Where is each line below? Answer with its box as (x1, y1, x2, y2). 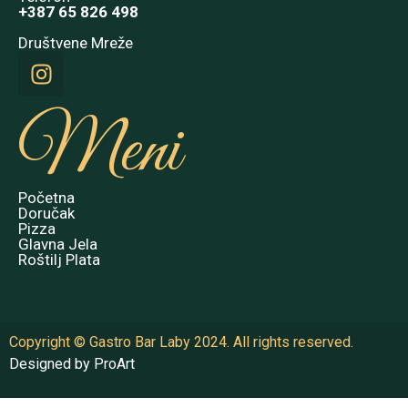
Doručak (18, 204, 75, 223)
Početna (18, 189, 75, 208)
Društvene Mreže (18, 34, 133, 53)
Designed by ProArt (9, 355, 135, 373)
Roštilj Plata (18, 250, 100, 270)
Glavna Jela (18, 235, 97, 254)
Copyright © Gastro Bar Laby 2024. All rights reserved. (9, 333, 353, 352)
